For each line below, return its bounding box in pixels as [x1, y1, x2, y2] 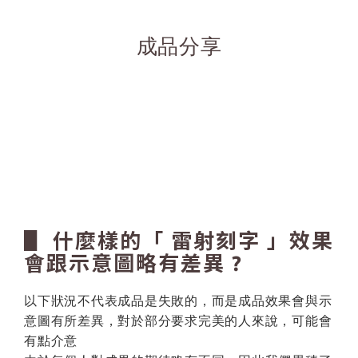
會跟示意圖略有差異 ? [24, 251, 243, 275]
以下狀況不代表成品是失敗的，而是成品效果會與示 [24, 293, 332, 308]
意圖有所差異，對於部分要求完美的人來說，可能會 [24, 313, 332, 328]
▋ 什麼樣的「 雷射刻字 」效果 [24, 229, 334, 253]
